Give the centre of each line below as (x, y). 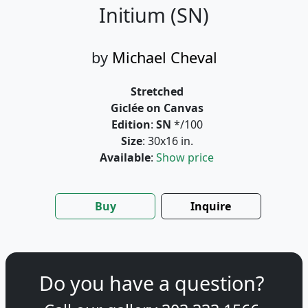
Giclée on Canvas (157, 108)
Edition (131, 124)
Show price (185, 157)
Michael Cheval (164, 57)
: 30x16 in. (167, 141)
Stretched (157, 91)
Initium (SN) (154, 15)
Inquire (211, 206)
